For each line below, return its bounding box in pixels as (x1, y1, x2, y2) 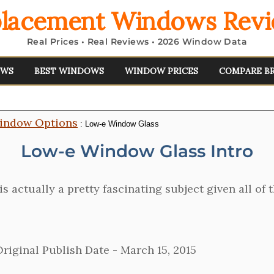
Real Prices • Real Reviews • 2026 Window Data (26, 36, 247, 47)
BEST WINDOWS (34, 65, 104, 76)
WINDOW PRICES (124, 65, 198, 76)
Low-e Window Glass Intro (21, 141, 253, 161)
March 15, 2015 (120, 243, 196, 257)
